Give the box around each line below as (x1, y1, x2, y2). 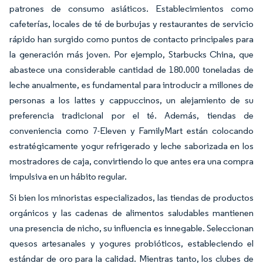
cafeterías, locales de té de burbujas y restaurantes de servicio (9, 18, 254, 30)
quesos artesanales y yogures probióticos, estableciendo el (9, 238, 254, 249)
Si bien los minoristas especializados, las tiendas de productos (9, 192, 254, 204)
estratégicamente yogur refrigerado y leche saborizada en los (9, 140, 254, 152)
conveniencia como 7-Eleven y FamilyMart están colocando (9, 125, 254, 137)
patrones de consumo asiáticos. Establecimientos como (9, 3, 254, 15)
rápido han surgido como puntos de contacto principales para (9, 33, 254, 45)
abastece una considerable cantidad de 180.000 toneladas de (9, 64, 254, 76)
